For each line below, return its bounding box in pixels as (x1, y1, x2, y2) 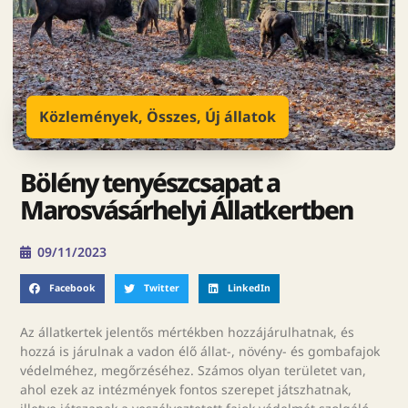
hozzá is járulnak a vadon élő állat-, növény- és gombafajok (20, 342, 381, 360)
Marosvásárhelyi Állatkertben (20, 192, 353, 227)
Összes (147, 107, 197, 127)
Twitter (143, 281, 179, 295)
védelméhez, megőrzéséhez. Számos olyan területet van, (20, 361, 367, 379)
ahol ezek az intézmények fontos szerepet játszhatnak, (20, 380, 352, 398)
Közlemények (39, 107, 138, 127)
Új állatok (205, 107, 276, 127)
